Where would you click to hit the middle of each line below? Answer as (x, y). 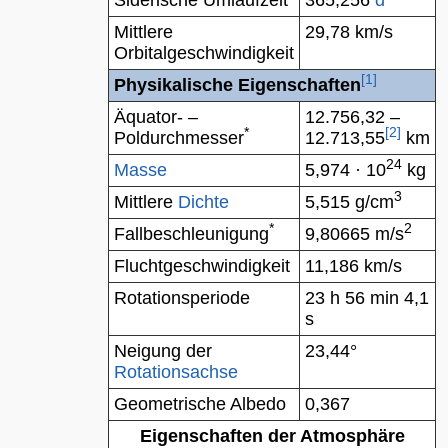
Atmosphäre (352, 436)
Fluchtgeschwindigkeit (202, 266)
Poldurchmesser (179, 138)
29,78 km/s (349, 32)
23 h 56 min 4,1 (367, 298)
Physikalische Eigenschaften (237, 85)
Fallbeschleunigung (191, 234)
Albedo (258, 404)
